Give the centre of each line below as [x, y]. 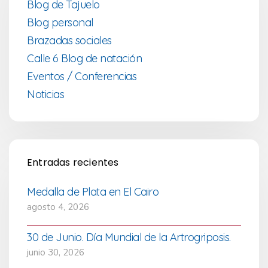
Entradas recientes [73, 162]
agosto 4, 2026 [58, 207]
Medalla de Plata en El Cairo [93, 191]
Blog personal [60, 22]
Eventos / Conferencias [82, 76]
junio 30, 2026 [56, 252]
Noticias [45, 94]
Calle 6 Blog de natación [84, 58]
